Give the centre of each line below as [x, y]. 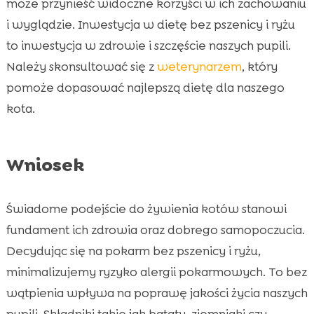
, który [259, 66]
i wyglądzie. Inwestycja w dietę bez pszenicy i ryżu [150, 24]
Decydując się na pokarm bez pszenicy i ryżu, [133, 251]
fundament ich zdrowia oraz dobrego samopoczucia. [155, 230]
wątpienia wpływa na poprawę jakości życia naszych [157, 293]
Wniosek [45, 164]
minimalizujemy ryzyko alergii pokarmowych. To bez [156, 272]
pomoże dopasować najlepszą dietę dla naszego [145, 87]
